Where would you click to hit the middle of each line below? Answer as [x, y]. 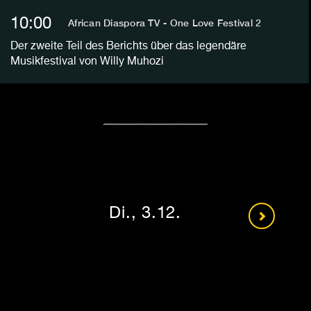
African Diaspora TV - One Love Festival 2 [165, 23]
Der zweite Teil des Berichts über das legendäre [128, 47]
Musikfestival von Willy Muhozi [87, 62]
